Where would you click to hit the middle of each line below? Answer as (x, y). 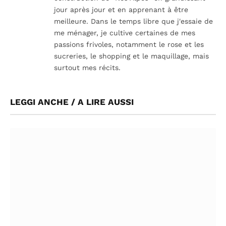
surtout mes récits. (87, 67)
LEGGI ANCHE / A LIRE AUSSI (72, 102)
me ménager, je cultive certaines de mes (125, 33)
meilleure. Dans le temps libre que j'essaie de (133, 21)
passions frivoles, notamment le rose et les (129, 44)
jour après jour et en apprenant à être (121, 9)
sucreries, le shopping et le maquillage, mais (131, 56)
